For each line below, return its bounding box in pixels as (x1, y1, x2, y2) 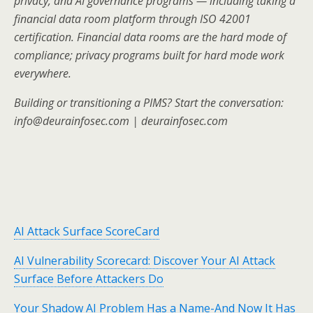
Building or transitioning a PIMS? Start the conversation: (14, 95, 284, 111)
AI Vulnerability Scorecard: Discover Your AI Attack (14, 253, 275, 269)
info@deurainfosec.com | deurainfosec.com (14, 113, 228, 129)
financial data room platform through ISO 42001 (14, 11, 251, 27)
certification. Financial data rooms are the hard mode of (14, 29, 286, 45)
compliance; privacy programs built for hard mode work (14, 48, 284, 64)
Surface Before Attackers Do (14, 271, 163, 287)
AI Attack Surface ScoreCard (14, 224, 159, 240)
